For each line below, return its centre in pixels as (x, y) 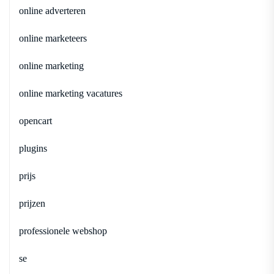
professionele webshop (63, 231)
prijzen (32, 203)
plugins (33, 148)
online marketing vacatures (71, 93)
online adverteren (52, 10)
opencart (35, 120)
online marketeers (53, 38)
